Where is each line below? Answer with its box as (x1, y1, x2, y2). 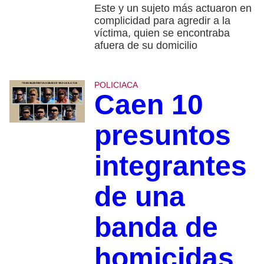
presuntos (94, 119, 231, 151)
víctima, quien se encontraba (94, 27, 230, 39)
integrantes (94, 150, 247, 181)
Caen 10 (94, 88, 203, 120)
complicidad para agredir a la (94, 14, 230, 27)
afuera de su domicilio (94, 39, 197, 51)
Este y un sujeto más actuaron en (94, 2, 252, 14)
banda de (94, 211, 218, 243)
